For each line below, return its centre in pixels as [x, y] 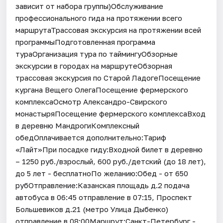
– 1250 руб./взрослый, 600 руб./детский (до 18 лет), [111, 161]
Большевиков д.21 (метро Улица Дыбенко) [92, 209]
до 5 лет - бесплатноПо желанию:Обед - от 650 [102, 173]
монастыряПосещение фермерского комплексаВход [111, 113]
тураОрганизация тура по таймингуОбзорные [97, 54]
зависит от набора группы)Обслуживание [90, 6]
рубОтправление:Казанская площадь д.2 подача [103, 185]
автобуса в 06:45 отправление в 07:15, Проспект [104, 197]
